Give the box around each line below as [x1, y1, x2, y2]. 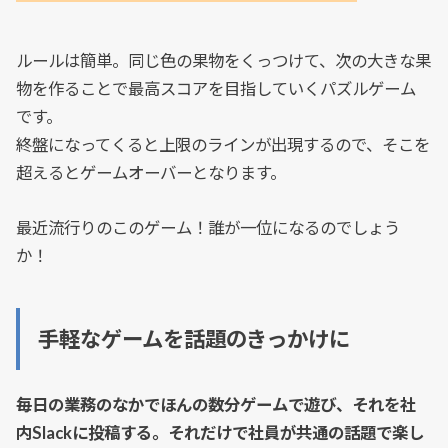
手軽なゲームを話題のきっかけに [37, 326, 350, 353]
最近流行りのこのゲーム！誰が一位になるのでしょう [16, 217, 401, 238]
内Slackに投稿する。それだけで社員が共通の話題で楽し [16, 423, 425, 444]
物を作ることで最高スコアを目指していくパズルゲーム [16, 79, 417, 100]
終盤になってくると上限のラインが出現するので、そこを [16, 135, 431, 156]
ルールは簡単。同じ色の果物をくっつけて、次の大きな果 [16, 51, 432, 72]
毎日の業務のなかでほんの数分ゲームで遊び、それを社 [16, 395, 417, 416]
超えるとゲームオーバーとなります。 [16, 163, 287, 184]
